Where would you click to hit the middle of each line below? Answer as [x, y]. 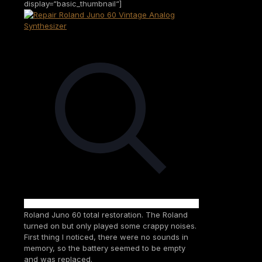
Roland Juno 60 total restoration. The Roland [106, 214]
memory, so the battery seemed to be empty [105, 248]
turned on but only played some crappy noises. [110, 225]
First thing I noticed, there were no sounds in [106, 237]
